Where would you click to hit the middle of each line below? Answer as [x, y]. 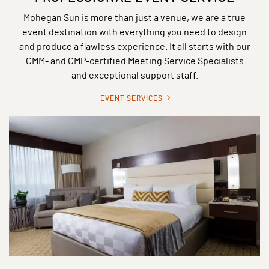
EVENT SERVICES [132, 98]
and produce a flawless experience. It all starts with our [134, 46]
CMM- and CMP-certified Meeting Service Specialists [134, 60]
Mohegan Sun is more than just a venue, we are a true [134, 17]
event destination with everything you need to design [134, 31]
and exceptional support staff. [134, 74]
